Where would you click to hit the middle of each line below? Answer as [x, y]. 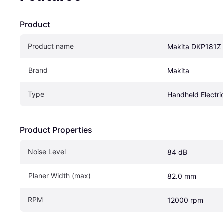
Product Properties [56, 130]
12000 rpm [185, 200]
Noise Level [47, 151]
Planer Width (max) [59, 175]
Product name [51, 46]
